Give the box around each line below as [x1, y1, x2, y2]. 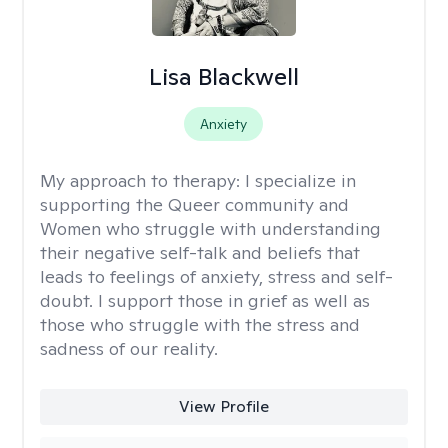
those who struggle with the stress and [40, 313, 360, 336]
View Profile [178, 396, 269, 417]
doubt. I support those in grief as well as [40, 289, 370, 312]
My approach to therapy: [40, 169, 245, 192]
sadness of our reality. [40, 337, 218, 360]
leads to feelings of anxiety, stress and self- [40, 265, 393, 288]
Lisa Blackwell [148, 61, 299, 92]
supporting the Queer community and [40, 193, 349, 216]
